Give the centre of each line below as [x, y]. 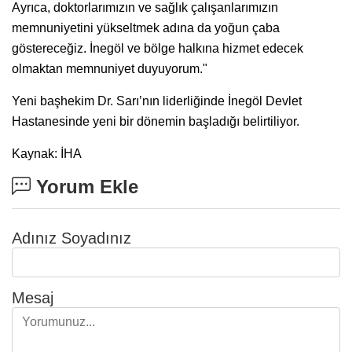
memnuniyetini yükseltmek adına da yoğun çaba [146, 27]
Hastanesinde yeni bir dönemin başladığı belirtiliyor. [156, 121]
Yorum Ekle [84, 186]
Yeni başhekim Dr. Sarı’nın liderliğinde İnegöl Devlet [157, 101]
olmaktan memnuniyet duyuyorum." [110, 68]
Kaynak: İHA [47, 153]
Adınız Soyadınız [71, 238]
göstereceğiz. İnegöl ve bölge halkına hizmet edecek [158, 48]
